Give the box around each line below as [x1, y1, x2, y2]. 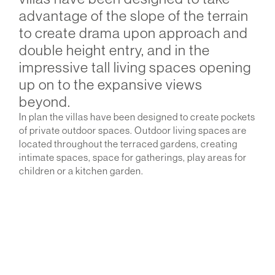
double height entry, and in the [19, 41, 210, 58]
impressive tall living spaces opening [19, 58, 251, 76]
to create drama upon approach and [19, 24, 248, 41]
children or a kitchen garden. [19, 165, 144, 176]
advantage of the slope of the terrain [19, 7, 249, 24]
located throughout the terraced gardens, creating [19, 138, 238, 149]
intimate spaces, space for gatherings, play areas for [19, 152, 247, 163]
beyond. [19, 93, 71, 110]
